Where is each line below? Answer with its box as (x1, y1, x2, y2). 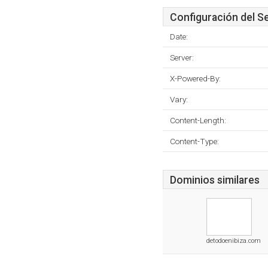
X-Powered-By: (170, 74, 221, 83)
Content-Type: (170, 136, 219, 146)
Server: (170, 53, 194, 62)
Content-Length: (170, 115, 226, 125)
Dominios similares (170, 174, 260, 186)
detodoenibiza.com (206, 237, 261, 245)
